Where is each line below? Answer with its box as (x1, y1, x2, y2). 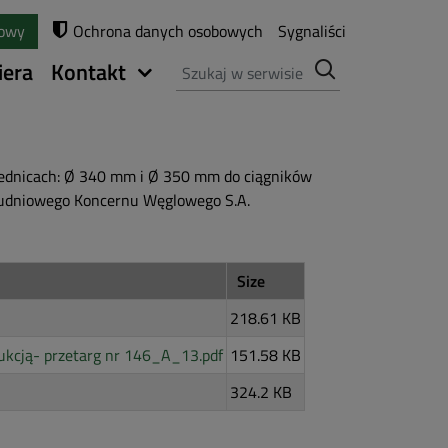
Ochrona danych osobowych (73, 19, 263, 43)
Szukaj (176, 51, 221, 76)
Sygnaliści (278, 19, 346, 43)
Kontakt (51, 54, 126, 89)
